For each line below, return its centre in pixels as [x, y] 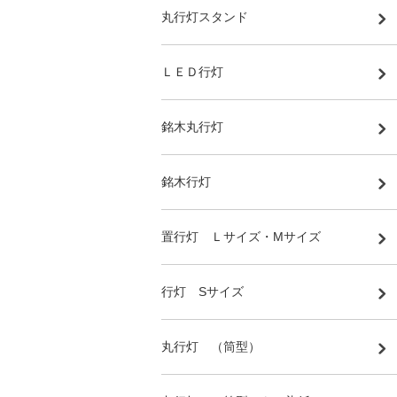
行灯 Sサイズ [202, 292]
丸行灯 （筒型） [211, 346]
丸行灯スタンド [205, 17]
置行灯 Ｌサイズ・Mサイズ [241, 237]
